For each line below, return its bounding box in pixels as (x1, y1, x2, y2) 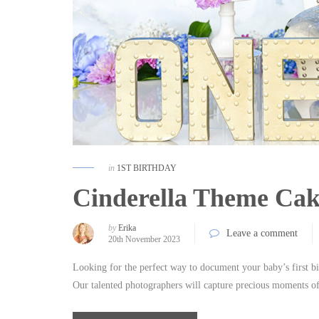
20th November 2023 (108, 234, 180, 245)
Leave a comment (226, 228, 298, 239)
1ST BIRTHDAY (117, 163, 177, 174)
